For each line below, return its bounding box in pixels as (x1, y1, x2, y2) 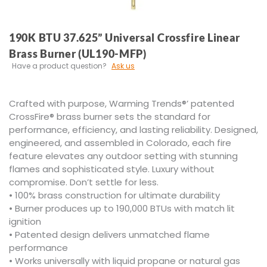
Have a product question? (12, 60, 107, 71)
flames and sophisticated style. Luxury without (9, 162, 215, 175)
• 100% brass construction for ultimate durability (9, 188, 220, 201)
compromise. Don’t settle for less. (9, 175, 159, 188)
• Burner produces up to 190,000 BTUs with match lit (9, 201, 235, 215)
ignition (9, 215, 41, 228)
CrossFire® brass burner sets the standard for (9, 110, 210, 123)
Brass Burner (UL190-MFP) (9, 46, 147, 60)
